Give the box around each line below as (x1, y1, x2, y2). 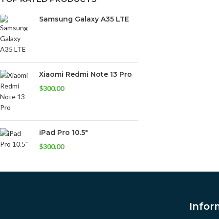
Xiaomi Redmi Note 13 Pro (39, 70, 132, 79)
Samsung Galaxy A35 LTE (39, 15, 129, 23)
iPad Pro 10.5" (39, 128, 88, 137)
